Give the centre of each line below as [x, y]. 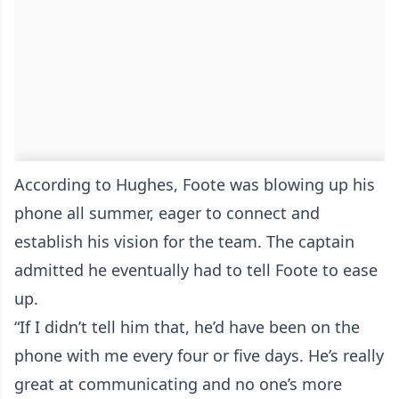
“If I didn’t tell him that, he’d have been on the [187, 326]
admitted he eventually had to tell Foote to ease [196, 269]
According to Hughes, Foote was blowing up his [195, 184]
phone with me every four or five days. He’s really [199, 355]
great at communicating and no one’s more [178, 383]
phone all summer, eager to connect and [167, 212]
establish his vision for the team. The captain [184, 241]
